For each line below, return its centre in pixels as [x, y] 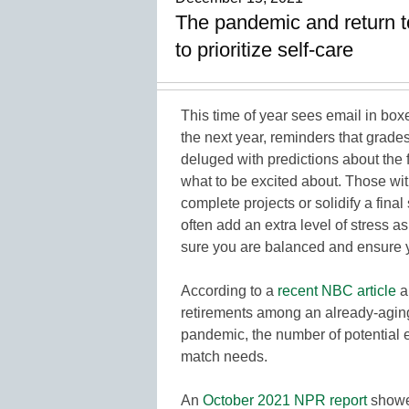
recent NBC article [337, 290]
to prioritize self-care [264, 49]
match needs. [224, 356]
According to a [229, 290]
